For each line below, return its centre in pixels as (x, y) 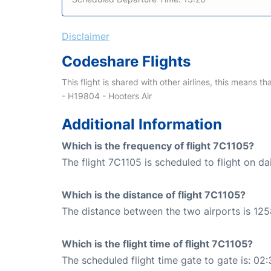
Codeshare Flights (126, 61)
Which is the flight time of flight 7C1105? (157, 243)
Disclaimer (86, 36)
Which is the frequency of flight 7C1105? (158, 145)
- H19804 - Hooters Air (107, 96)
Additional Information (142, 124)
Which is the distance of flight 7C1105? (154, 194)
